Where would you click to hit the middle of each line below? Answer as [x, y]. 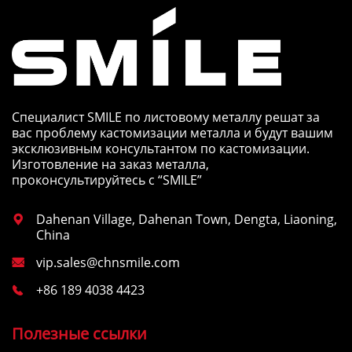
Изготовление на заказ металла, [110, 164]
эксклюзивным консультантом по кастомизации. [161, 148]
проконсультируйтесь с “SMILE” [107, 180]
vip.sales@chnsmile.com [108, 262]
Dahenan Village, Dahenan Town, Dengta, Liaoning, [187, 219]
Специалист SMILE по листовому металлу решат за [166, 117]
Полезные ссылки [79, 333]
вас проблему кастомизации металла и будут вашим [172, 132]
